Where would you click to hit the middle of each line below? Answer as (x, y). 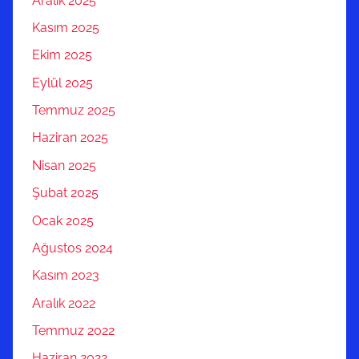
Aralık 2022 (64, 303)
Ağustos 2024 (73, 248)
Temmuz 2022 (73, 331)
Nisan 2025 (64, 165)
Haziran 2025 (70, 138)
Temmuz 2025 (74, 111)
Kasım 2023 (66, 276)
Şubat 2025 (65, 193)
